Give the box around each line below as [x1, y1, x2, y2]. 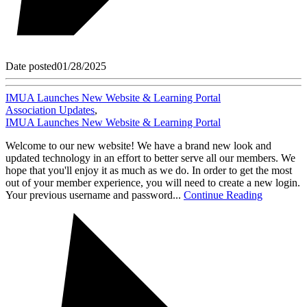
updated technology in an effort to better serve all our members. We [5, 152, 295, 164]
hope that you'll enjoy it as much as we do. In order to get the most [5, 164, 292, 177]
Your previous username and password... [5, 189, 184, 201]
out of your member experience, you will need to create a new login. [5, 177, 300, 189]
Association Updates [5, 104, 95, 116]
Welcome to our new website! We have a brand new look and [5, 140, 271, 152]
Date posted [5, 60, 57, 73]
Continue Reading [184, 189, 262, 201]
